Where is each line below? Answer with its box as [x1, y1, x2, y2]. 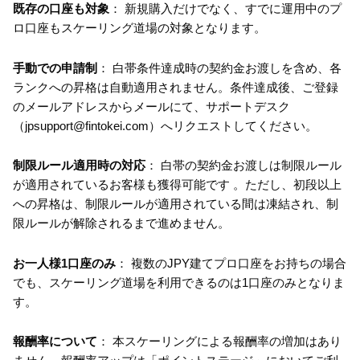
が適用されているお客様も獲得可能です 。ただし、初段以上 [13, 178, 342, 191]
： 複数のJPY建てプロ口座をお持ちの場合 [116, 256, 346, 270]
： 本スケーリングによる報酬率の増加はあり [97, 334, 342, 348]
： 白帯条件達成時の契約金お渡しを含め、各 [97, 60, 342, 75]
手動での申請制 [13, 60, 97, 75]
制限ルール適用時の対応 [13, 158, 145, 172]
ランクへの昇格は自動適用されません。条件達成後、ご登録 [13, 80, 338, 94]
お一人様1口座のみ [13, 256, 116, 270]
